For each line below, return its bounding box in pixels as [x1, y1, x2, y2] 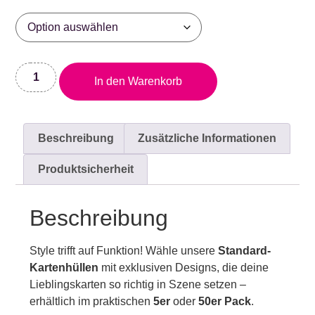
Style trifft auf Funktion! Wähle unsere [30, 244, 219, 257]
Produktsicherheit [37, 162, 134, 175]
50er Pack [198, 295, 252, 307]
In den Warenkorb [94, 75, 183, 88]
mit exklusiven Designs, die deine [98, 261, 269, 274]
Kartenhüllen [30, 261, 99, 274]
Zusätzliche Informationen [137, 132, 276, 145]
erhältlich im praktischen [30, 295, 154, 307]
